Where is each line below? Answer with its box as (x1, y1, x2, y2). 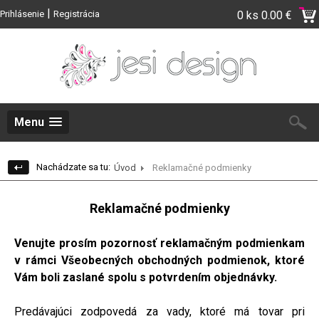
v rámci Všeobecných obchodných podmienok (14, 253, 268, 267)
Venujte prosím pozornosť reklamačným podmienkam (14, 236, 305, 250)
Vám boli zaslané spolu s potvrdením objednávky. (14, 270, 277, 284)
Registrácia (53, 9, 100, 19)
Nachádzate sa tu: (36, 162, 110, 172)
